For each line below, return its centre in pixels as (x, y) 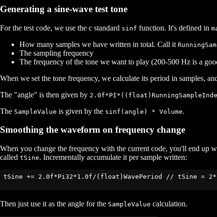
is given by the (81, 111)
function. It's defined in (174, 28)
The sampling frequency (56, 53)
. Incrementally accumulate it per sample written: (113, 157)
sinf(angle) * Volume (144, 111)
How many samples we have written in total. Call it (99, 44)
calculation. (169, 204)
